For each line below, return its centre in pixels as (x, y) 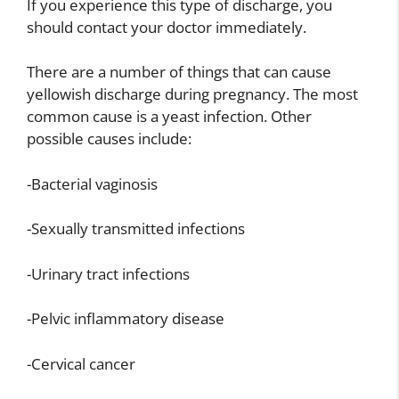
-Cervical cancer (81, 363)
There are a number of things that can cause (179, 72)
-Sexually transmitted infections (136, 229)
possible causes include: (109, 139)
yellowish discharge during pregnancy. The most (192, 94)
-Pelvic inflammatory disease (126, 319)
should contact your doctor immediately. (167, 27)
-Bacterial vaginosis (92, 183)
